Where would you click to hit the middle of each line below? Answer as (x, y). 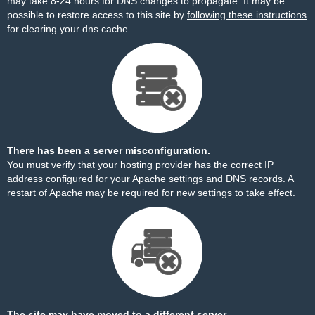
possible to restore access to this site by (97, 15)
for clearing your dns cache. (69, 29)
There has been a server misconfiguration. (109, 150)
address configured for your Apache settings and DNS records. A (150, 179)
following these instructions (247, 15)
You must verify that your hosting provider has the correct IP (140, 165)
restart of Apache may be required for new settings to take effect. (151, 193)
